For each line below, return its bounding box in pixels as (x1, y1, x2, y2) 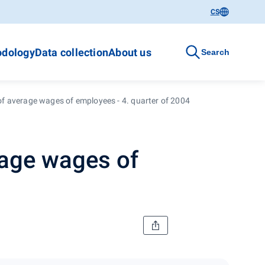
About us (108, 46, 151, 59)
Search (201, 47, 230, 57)
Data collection (34, 46, 109, 59)
